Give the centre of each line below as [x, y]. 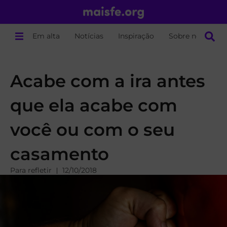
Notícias [89, 36]
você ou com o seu [92, 130]
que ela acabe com [94, 105]
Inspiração [136, 36]
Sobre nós [187, 36]
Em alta [46, 36]
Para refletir [31, 170]
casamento [60, 154]
